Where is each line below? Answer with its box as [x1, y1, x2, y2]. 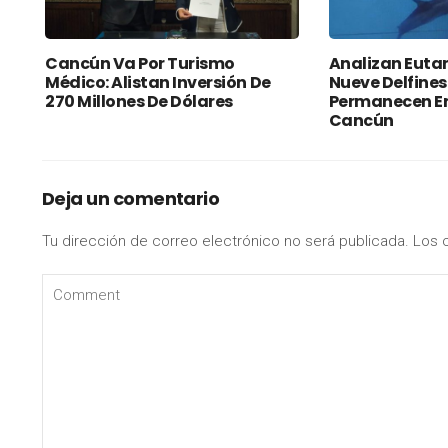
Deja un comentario [42, 186, 220, 212]
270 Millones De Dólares [45, 90, 233, 114]
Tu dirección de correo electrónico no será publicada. [42, 232, 409, 251]
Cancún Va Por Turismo [45, 52, 235, 76]
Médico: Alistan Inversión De [45, 71, 271, 95]
